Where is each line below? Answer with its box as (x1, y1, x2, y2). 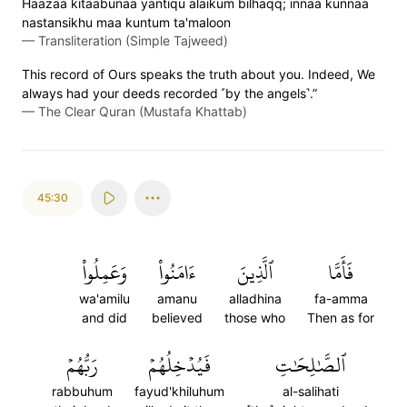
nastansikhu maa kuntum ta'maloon (22, 15, 231, 30)
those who (224, 310, 285, 325)
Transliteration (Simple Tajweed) (38, 33, 228, 48)
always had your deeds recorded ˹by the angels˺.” (22, 85, 317, 101)
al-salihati (282, 383, 339, 399)
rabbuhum (52, 383, 113, 399)
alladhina (228, 291, 282, 306)
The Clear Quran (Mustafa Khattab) (38, 104, 247, 119)
